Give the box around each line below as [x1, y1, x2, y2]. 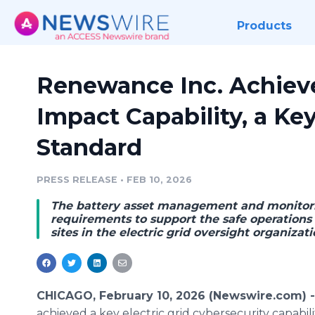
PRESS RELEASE [37, 174, 117, 185]
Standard [37, 134, 142, 161]
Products [236, 19, 292, 32]
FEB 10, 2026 [127, 174, 192, 185]
